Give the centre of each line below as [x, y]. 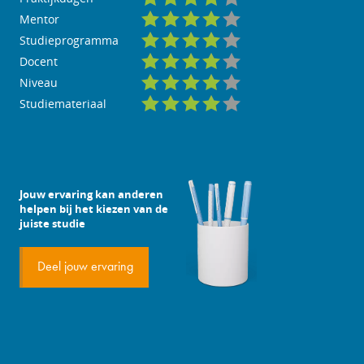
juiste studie [52, 223]
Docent [39, 61]
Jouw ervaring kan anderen [91, 194]
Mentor [39, 19]
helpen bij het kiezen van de [94, 209]
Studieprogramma [69, 40]
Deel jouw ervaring [85, 267]
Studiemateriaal [63, 104]
